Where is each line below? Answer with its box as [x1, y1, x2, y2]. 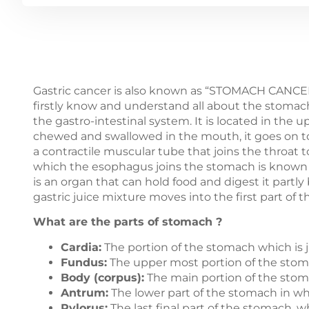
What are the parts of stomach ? [33, 215, 226, 229]
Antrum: [61, 286, 108, 299]
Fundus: [61, 255, 107, 269]
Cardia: [61, 240, 101, 254]
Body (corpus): [61, 270, 144, 284]
